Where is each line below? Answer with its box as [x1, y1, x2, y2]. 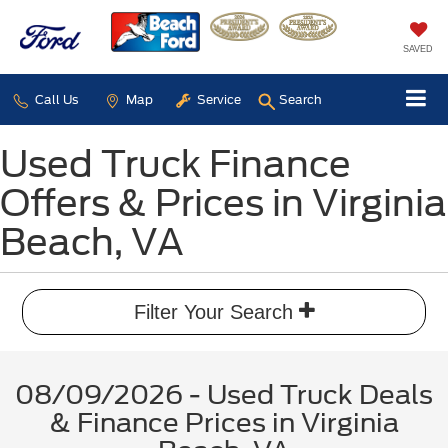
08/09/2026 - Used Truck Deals [15, 378, 433, 410]
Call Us [32, 92, 78, 107]
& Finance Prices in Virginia [49, 406, 399, 438]
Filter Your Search [133, 300, 299, 323]
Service [194, 92, 241, 107]
